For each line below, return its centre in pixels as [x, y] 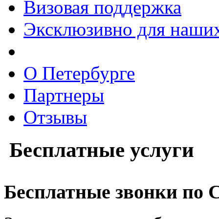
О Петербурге [79, 73]
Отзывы [55, 117]
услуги [162, 150]
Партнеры [64, 95]
